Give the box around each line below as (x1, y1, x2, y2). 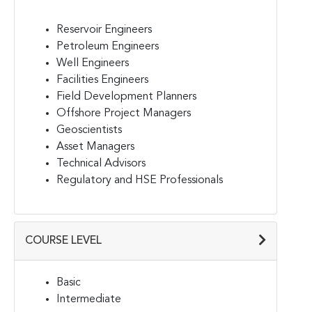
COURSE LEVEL (25, 235, 102, 247)
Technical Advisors (56, 157, 146, 169)
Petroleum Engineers (56, 40, 159, 52)
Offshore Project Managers (56, 107, 191, 119)
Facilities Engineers (56, 74, 148, 86)
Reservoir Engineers (56, 24, 152, 36)
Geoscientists (56, 124, 122, 136)
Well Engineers (56, 57, 129, 69)
